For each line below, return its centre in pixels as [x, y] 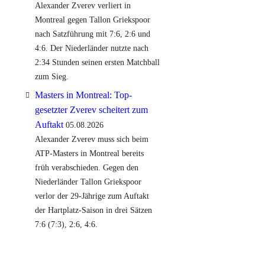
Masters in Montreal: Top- [83, 95]
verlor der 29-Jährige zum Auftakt [92, 196]
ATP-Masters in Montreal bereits [89, 153]
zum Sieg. [51, 76]
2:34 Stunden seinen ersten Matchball [97, 62]
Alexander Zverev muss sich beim [91, 139]
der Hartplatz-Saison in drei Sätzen [93, 210]
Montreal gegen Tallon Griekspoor [92, 20]
